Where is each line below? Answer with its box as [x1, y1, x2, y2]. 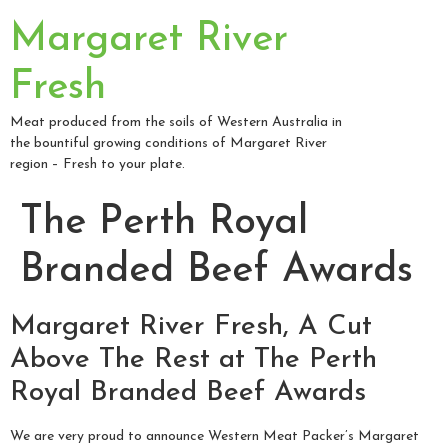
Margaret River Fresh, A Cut [10, 313, 372, 341]
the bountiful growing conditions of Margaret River [10, 136, 327, 151]
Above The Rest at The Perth [10, 346, 377, 374]
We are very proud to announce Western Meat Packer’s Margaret [10, 429, 419, 444]
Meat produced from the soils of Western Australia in [10, 115, 342, 130]
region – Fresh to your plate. [10, 157, 185, 172]
